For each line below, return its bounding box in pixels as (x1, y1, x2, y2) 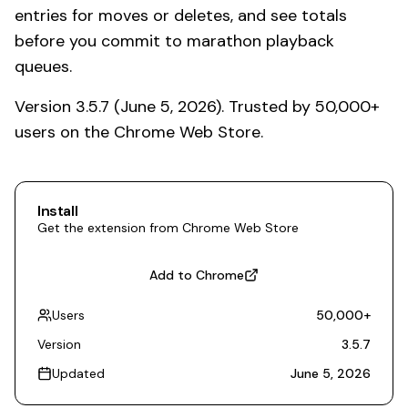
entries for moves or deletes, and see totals (15, 5, 347, 26)
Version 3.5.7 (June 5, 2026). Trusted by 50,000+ (15, 96, 380, 117)
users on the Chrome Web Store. (15, 121, 263, 143)
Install (37, 201, 78, 220)
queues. (15, 56, 72, 77)
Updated (52, 365, 105, 382)
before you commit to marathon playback (15, 30, 334, 52)
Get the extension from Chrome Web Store (37, 219, 299, 236)
